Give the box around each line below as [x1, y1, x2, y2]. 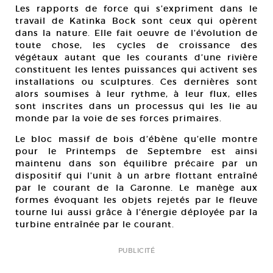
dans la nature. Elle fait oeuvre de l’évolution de [15, 27, 258, 38]
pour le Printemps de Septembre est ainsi [15, 146, 258, 157]
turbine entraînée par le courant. [15, 219, 174, 230]
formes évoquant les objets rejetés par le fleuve [15, 194, 258, 205]
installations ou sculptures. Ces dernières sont [15, 76, 258, 87]
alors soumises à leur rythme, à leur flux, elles [15, 88, 258, 99]
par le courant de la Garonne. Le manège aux [15, 182, 258, 193]
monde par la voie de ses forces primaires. [15, 113, 222, 124]
